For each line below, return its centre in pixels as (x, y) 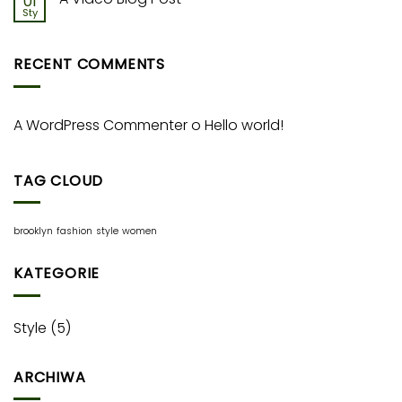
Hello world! (244, 125)
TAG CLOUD (59, 180)
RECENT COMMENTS (89, 65)
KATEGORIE (57, 274)
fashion (74, 232)
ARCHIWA (50, 377)
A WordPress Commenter (100, 125)
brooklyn (33, 232)
